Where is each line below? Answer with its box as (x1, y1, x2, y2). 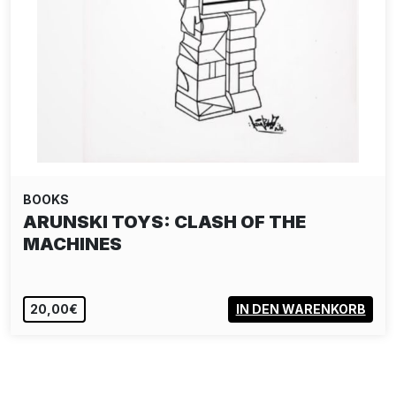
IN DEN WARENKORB (235, 301, 366, 317)
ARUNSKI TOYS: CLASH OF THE (23, 211, 306, 232)
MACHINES (23, 233, 122, 255)
